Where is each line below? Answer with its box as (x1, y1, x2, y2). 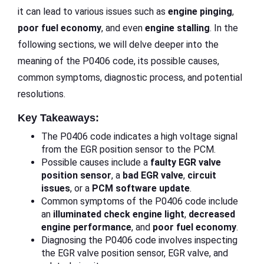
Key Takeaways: (18, 111, 99, 124)
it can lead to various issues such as (18, 5, 168, 17)
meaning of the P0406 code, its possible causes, (18, 55, 219, 67)
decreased (189, 208, 235, 220)
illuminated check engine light (53, 208, 184, 220)
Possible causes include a (41, 156, 150, 168)
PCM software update (92, 182, 190, 194)
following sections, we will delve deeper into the (18, 38, 219, 50)
